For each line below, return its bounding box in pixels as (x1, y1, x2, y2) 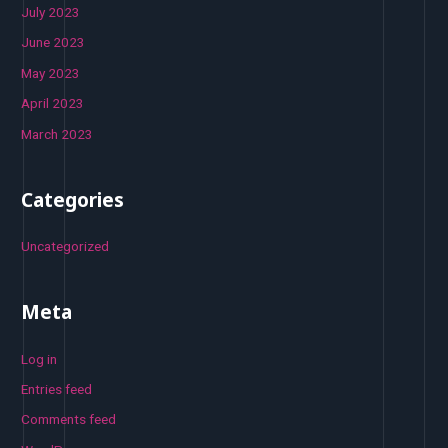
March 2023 (21, 125, 94, 142)
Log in (21, 350, 58, 367)
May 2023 (21, 64, 81, 81)
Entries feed (21, 380, 93, 397)
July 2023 (21, 4, 81, 21)
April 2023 (21, 95, 85, 112)
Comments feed (21, 411, 117, 428)
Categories (21, 186, 125, 213)
